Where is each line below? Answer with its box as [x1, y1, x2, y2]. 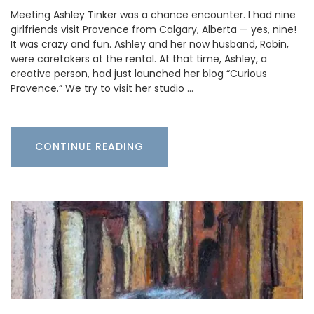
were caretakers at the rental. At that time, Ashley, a [11, 51, 267, 66]
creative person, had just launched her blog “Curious [11, 66, 267, 81]
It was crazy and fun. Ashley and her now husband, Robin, [11, 36, 289, 51]
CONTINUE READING [35, 139, 144, 153]
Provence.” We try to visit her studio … [11, 81, 193, 95]
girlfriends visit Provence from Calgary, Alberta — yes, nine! [11, 22, 296, 36]
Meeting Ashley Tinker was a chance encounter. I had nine [11, 7, 296, 22]
